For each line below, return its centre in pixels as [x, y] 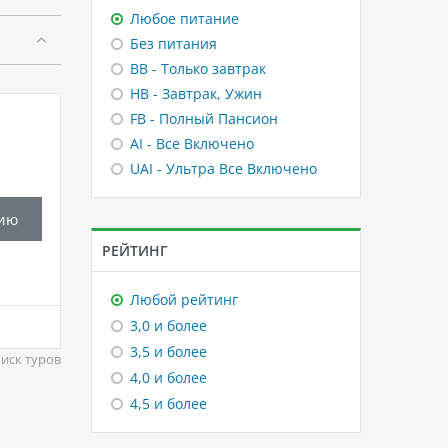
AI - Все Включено [192, 143]
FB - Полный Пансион [204, 118]
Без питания [173, 43]
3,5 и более [168, 351]
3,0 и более [168, 325]
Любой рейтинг [184, 299]
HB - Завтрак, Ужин [196, 93]
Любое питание [184, 18]
